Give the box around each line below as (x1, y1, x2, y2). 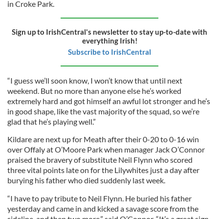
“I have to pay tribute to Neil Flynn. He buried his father (7, 193, 192, 203)
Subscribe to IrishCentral (68, 47, 151, 56)
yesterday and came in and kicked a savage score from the (7, 203, 198, 213)
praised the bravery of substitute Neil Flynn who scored (7, 154, 193, 164)
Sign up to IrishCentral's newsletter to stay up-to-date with (12, 27, 207, 36)
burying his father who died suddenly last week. (7, 175, 165, 185)
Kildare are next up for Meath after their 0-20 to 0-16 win (7, 134, 199, 144)
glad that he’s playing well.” (7, 116, 96, 126)
